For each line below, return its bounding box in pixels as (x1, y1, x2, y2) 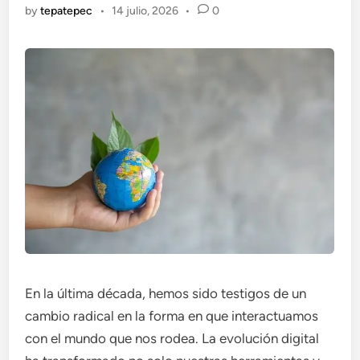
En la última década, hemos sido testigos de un (25, 285, 307, 301)
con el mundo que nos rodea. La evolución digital (25, 330, 320, 346)
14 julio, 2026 (111, 4, 178, 18)
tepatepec (40, 4, 93, 18)
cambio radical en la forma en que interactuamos (25, 308, 319, 324)
